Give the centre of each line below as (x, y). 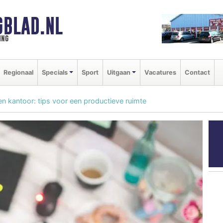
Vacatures (160, 72)
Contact (197, 72)
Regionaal (18, 72)
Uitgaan (118, 72)
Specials (55, 72)
